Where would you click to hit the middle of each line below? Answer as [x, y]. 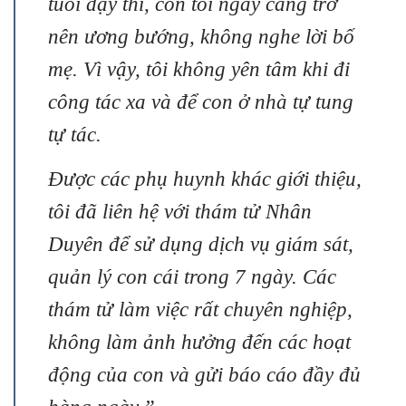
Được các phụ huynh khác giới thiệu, [205, 178]
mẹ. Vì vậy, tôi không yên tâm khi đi [199, 68]
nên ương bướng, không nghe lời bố [201, 36]
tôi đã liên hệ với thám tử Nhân [180, 211]
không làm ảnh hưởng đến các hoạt [199, 341]
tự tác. [75, 134]
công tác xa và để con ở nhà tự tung [201, 101]
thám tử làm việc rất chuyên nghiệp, [200, 309]
